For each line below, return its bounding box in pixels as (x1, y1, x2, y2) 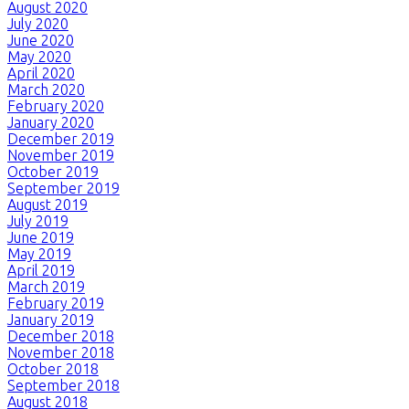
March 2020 (7, 80, 85, 98)
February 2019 (7, 294, 104, 311)
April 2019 (7, 261, 75, 278)
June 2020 (7, 31, 74, 48)
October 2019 (7, 163, 99, 180)
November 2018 (7, 343, 114, 361)
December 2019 (7, 130, 114, 147)
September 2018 (7, 376, 120, 393)
